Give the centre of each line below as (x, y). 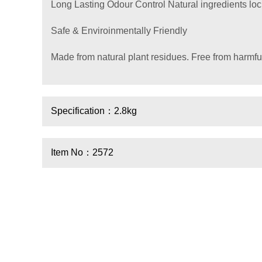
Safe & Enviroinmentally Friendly (119, 31)
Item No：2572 (82, 152)
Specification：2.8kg (94, 111)
